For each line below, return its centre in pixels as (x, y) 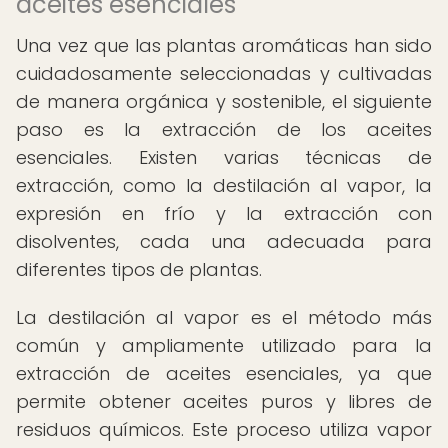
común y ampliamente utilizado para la (224, 345)
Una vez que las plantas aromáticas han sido (224, 45)
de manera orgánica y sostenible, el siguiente (224, 101)
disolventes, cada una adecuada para (224, 241)
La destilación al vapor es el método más (224, 317)
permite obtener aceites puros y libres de (224, 401)
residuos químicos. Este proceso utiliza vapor (224, 429)
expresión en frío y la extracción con (224, 213)
